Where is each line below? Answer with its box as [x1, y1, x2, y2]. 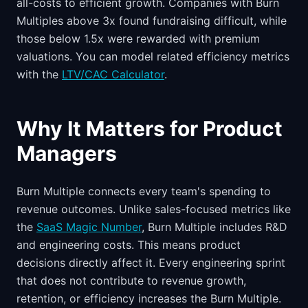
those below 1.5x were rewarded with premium [16, 32, 260, 45]
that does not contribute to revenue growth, [16, 274, 246, 287]
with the [16, 67, 62, 81]
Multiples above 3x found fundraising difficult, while [16, 14, 287, 27]
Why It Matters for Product [16, 116, 283, 141]
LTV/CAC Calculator [62, 67, 164, 81]
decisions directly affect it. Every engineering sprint [16, 256, 285, 269]
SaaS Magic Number [36, 220, 142, 234]
